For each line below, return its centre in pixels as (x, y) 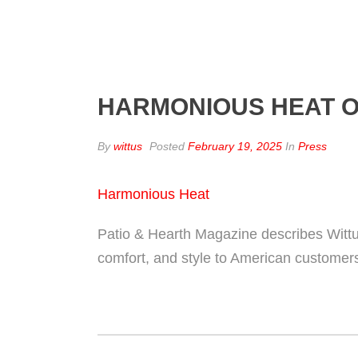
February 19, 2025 (235, 146)
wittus (128, 146)
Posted (167, 146)
